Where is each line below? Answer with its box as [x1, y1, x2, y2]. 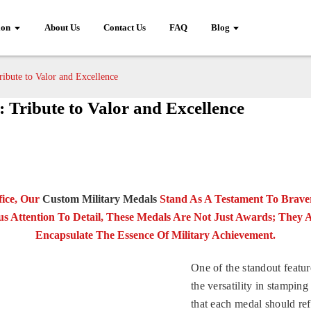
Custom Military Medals [42, 192, 157, 205]
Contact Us [103, 22, 146, 33]
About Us [44, 22, 80, 33]
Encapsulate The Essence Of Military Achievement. [35, 228, 276, 241]
